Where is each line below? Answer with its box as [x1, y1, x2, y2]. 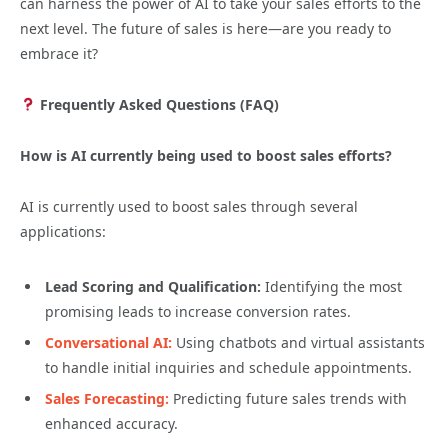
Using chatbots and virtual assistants [176, 332, 425, 352]
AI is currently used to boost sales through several [20, 197, 358, 216]
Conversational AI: [45, 332, 172, 352]
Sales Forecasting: [45, 388, 169, 408]
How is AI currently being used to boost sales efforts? [20, 146, 392, 166]
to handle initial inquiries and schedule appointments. [45, 357, 412, 377]
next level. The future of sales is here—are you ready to [20, 19, 391, 39]
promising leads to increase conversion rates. [45, 301, 351, 321]
